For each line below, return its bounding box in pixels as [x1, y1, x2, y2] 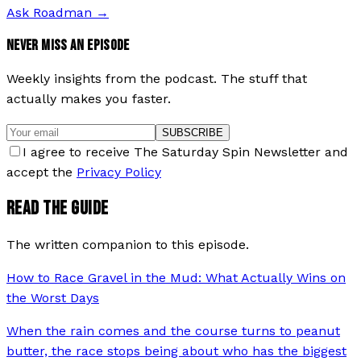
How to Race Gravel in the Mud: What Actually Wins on [6, 269, 346, 285]
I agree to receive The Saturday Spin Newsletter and [23, 143, 348, 160]
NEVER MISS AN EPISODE [6, 36, 130, 56]
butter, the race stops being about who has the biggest [6, 342, 346, 359]
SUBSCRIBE [162, 126, 223, 139]
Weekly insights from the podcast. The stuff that [6, 70, 307, 86]
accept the [6, 164, 73, 180]
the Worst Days [6, 289, 99, 305]
